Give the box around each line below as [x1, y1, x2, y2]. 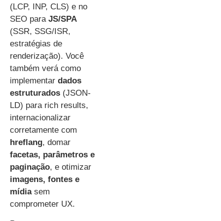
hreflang [10, 138, 42, 147]
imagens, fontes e [10, 175, 79, 184]
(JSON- [60, 88, 91, 98]
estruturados [10, 88, 60, 98]
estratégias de [10, 39, 62, 49]
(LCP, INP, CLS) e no [10, 2, 87, 12]
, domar [42, 138, 71, 147]
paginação [10, 162, 50, 172]
